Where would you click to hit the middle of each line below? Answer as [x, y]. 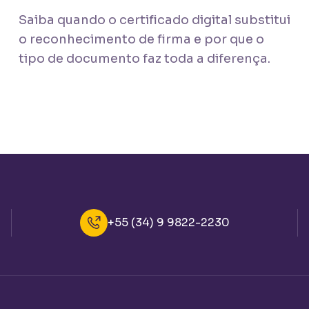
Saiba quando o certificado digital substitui [154, 20]
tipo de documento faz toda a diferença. [144, 59]
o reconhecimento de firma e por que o [141, 39]
